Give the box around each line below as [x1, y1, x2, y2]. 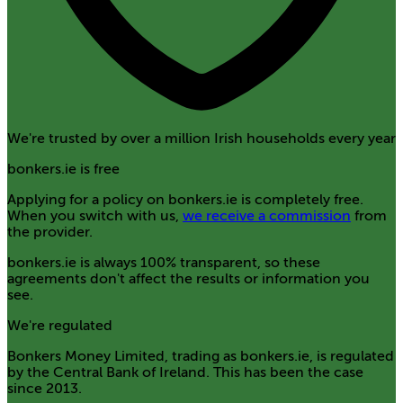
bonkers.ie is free [7, 160, 120, 177]
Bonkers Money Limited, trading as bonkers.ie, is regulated [7, 347, 394, 364]
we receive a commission [183, 207, 351, 224]
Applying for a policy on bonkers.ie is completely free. [7, 191, 363, 208]
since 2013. [7, 380, 82, 397]
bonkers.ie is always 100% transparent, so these [7, 254, 320, 271]
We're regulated [7, 317, 112, 334]
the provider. [7, 223, 93, 240]
